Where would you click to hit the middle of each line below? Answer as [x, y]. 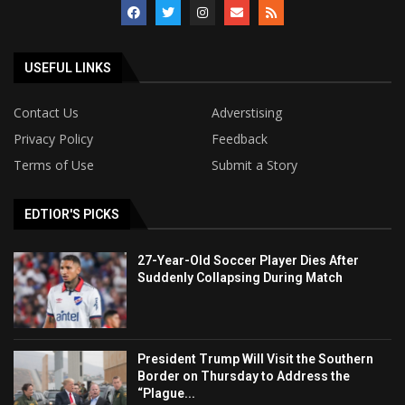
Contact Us [46, 113]
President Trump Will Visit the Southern [256, 359]
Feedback [240, 139]
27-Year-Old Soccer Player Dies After [249, 261]
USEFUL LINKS [68, 68]
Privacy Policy [53, 139]
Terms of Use [54, 165]
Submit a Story [254, 165]
